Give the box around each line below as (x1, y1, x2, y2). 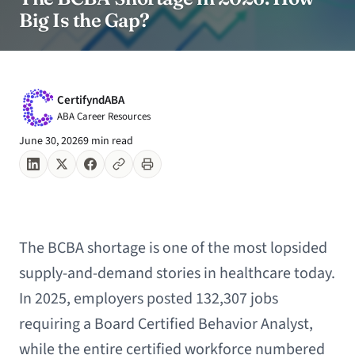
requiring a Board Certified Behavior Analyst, (19, 313, 313, 335)
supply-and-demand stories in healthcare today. (19, 262, 335, 284)
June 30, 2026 (19, 133, 83, 149)
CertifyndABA (57, 91, 124, 109)
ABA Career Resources (57, 109, 151, 124)
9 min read (83, 133, 133, 149)
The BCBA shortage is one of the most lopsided (19, 237, 327, 259)
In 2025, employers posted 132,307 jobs (19, 288, 278, 310)
